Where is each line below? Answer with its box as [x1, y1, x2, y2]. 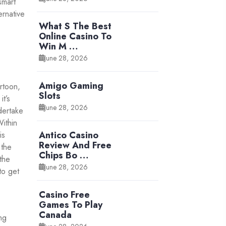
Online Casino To [39, 30, 111, 43]
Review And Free [39, 139, 111, 152]
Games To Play [39, 198, 102, 212]
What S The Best [39, 20, 111, 33]
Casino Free [39, 188, 90, 202]
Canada [39, 208, 72, 222]
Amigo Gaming [39, 79, 103, 93]
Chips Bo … [39, 149, 88, 162]
